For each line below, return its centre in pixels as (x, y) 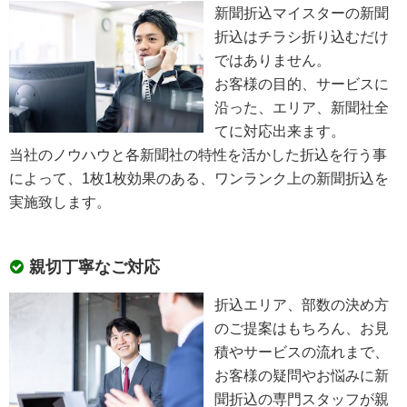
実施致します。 (60, 201)
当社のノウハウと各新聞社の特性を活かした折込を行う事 (199, 154)
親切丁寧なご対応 (95, 267)
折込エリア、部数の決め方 (302, 304)
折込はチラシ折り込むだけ (302, 36)
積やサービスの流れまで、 (302, 351)
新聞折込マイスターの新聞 (302, 12)
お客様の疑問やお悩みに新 (302, 375)
